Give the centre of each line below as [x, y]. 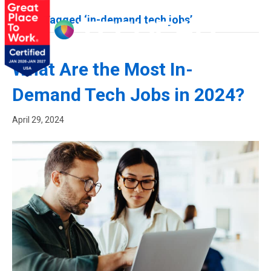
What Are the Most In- [103, 69]
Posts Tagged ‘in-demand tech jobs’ [102, 20]
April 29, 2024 [38, 120]
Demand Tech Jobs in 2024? [128, 95]
